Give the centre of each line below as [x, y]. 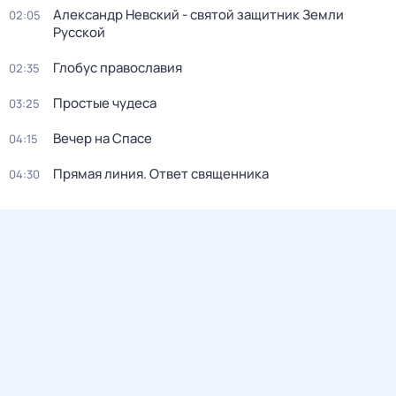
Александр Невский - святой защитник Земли [198, 15]
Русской [79, 32]
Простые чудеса [105, 103]
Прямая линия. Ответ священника [161, 174]
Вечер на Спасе [103, 138]
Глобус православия [118, 68]
